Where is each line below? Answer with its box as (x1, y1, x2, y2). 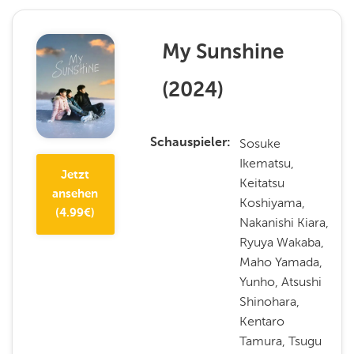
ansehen (52, 187, 99, 200)
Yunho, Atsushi (239, 274, 322, 289)
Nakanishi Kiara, (239, 215, 330, 230)
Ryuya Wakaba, (239, 235, 325, 250)
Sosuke (239, 136, 281, 151)
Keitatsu (239, 175, 285, 190)
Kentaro (239, 314, 285, 329)
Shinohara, (239, 294, 300, 309)
